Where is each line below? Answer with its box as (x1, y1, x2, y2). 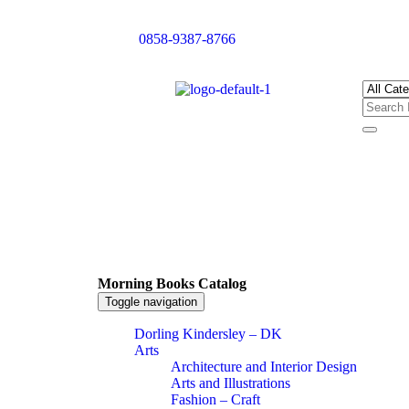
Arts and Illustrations (171, 375, 290, 392)
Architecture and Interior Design (171, 359, 357, 375)
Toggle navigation (105, 295, 197, 309)
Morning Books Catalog (98, 276, 246, 292)
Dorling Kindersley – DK (134, 326, 282, 342)
